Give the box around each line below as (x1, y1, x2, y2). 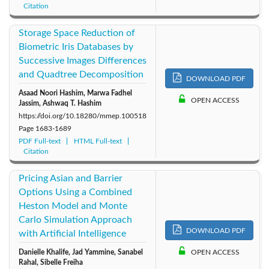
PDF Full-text (19, 137, 61, 145)
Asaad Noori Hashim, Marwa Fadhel (19, 89, 132, 97)
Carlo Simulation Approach (19, 214, 132, 225)
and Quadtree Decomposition (19, 69, 144, 79)
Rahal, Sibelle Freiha (19, 258, 83, 266)
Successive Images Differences (19, 55, 147, 65)
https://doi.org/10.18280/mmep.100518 (19, 112, 147, 119)
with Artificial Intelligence (19, 228, 126, 238)
